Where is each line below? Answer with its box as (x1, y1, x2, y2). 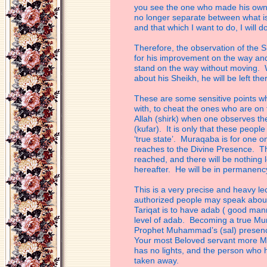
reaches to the (134, 144, 191, 154)
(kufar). (134, 124, 166, 133)
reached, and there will (134, 154, 222, 164)
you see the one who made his (134, 2, 252, 12)
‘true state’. (134, 134, 181, 144)
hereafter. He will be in (134, 164, 223, 174)
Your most (134, 235, 175, 245)
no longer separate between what (134, 13, 263, 22)
